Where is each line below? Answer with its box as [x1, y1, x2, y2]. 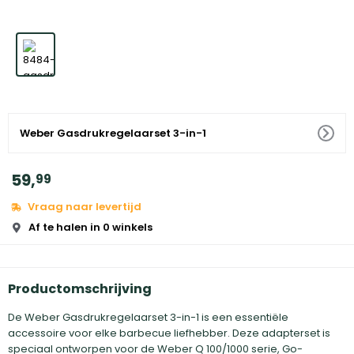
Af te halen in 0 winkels [28, 220, 153, 235]
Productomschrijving [8, 280, 152, 298]
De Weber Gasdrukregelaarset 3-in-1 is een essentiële [8, 310, 288, 325]
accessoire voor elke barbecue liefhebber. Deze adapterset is [8, 326, 330, 341]
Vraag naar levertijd [28, 199, 141, 214]
